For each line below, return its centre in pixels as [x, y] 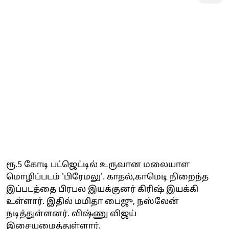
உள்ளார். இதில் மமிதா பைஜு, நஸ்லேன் [93, 202]
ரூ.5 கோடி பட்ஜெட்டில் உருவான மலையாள [98, 165]
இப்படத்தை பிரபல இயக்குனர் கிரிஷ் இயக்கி [102, 189]
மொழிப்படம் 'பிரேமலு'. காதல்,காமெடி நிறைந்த [107, 177]
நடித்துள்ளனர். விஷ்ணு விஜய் [71, 214]
